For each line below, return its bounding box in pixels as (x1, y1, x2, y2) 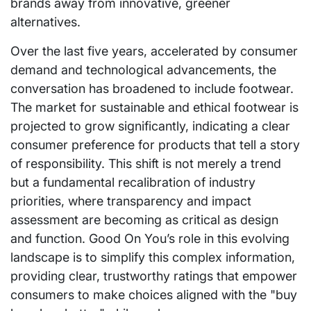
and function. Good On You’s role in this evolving (10, 230, 289, 246)
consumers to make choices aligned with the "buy (10, 287, 297, 302)
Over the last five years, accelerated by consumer (10, 43, 298, 58)
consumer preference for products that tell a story (10, 137, 300, 152)
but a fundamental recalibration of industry (10, 174, 255, 190)
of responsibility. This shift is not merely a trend (10, 155, 281, 171)
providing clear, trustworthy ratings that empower (10, 268, 297, 283)
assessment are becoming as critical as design (10, 212, 278, 227)
